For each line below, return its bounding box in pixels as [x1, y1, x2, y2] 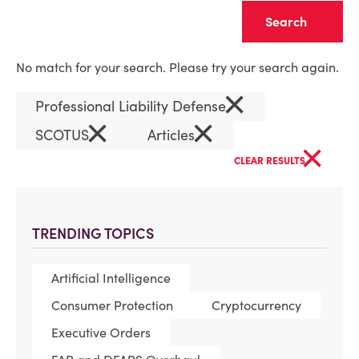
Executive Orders [51, 325, 151, 341]
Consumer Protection [51, 297, 173, 313]
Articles [147, 126, 199, 144]
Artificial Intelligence [51, 270, 171, 286]
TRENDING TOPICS [32, 224, 154, 243]
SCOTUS [35, 126, 93, 144]
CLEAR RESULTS [234, 155, 308, 167]
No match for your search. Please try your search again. [16, 59, 339, 75]
